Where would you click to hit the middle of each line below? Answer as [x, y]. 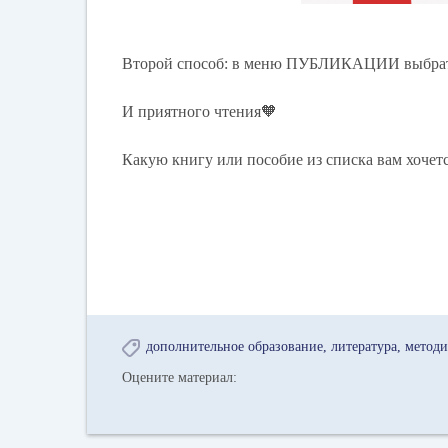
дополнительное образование [235, 346]
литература [364, 346]
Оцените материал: [180, 377]
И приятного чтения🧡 [200, 111]
